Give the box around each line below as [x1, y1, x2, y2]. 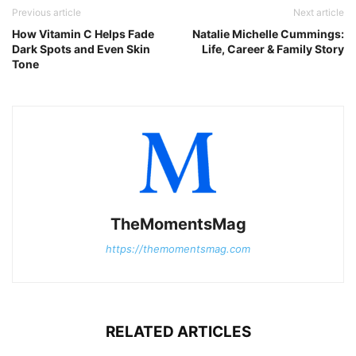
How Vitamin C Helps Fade [12, 26, 154, 41]
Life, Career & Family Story [202, 41, 344, 56]
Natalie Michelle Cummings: [192, 26, 344, 41]
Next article [293, 6, 344, 18]
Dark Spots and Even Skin [12, 41, 150, 56]
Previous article [12, 6, 81, 18]
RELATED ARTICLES [105, 322, 251, 341]
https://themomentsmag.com [106, 242, 250, 255]
